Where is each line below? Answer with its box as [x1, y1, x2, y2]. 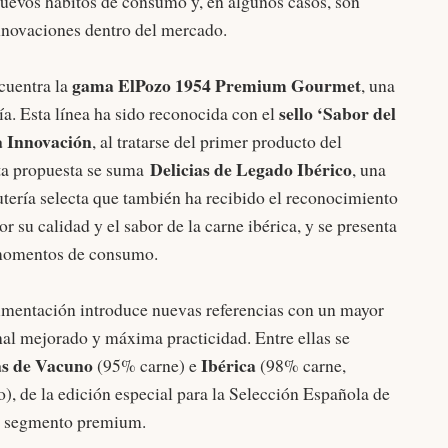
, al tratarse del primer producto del [92, 129, 342, 154]
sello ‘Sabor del [279, 100, 396, 127]
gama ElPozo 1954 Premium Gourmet [68, 72, 361, 99]
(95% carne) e [93, 353, 201, 378]
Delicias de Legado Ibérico [150, 156, 352, 183]
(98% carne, [256, 353, 346, 378]
